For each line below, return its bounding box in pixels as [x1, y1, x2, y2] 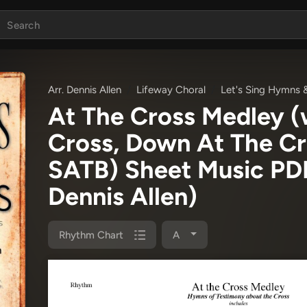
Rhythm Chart [59, 228, 123, 241]
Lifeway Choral [136, 84, 206, 96]
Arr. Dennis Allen [48, 84, 121, 96]
